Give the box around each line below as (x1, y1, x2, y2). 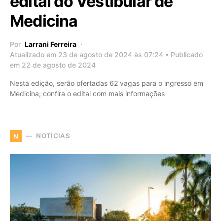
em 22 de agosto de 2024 (10, 60, 96, 69)
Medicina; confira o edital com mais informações (10, 89, 165, 98)
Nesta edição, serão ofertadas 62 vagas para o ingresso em (10, 78, 203, 87)
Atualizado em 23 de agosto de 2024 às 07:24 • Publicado (10, 50, 203, 59)
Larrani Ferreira (25, 39, 76, 48)
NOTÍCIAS (36, 132, 70, 140)
